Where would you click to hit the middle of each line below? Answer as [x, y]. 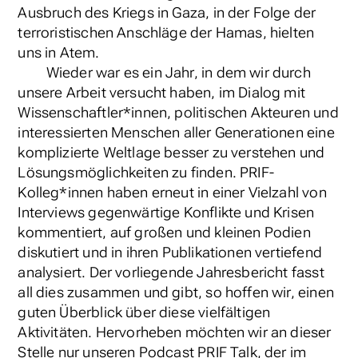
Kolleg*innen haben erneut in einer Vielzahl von [172, 193]
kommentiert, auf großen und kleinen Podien [164, 233]
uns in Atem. [59, 53]
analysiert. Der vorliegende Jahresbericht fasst [171, 273]
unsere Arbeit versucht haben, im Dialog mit [161, 93]
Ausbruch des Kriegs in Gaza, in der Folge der [167, 13]
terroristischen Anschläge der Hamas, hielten [166, 33]
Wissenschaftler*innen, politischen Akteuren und [178, 113]
